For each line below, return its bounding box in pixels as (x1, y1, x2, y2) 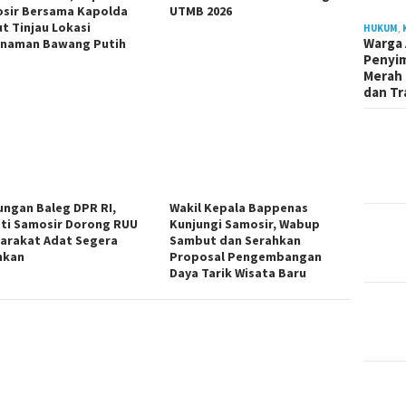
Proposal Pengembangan (169, 248, 323, 266)
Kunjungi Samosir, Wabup (169, 216, 321, 233)
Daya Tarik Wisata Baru (169, 265, 307, 282)
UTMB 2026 (169, 2, 233, 19)
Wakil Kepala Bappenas (169, 199, 309, 217)
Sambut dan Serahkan (169, 232, 302, 249)
